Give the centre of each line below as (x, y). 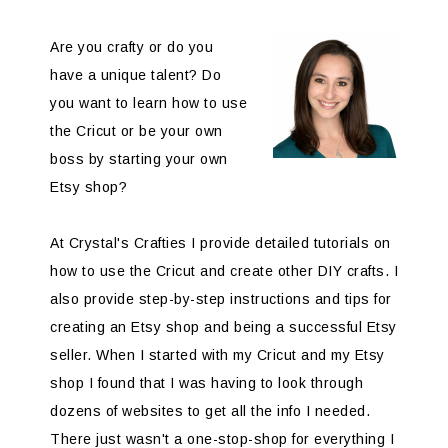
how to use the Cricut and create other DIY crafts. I (224, 271)
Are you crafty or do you (131, 47)
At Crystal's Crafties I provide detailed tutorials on (220, 243)
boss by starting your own (139, 159)
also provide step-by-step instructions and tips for (221, 299)
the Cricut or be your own (136, 131)
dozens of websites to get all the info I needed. (210, 411)
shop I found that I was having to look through (206, 383)
